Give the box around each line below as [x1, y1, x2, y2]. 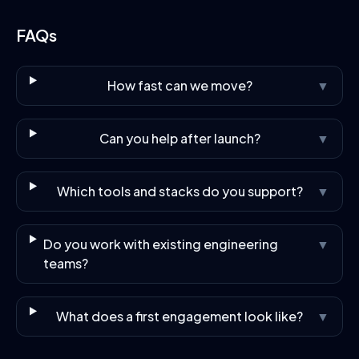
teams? [42, 255, 88, 272]
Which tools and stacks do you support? [56, 183, 303, 200]
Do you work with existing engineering [42, 236, 278, 252]
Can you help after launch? [99, 130, 260, 147]
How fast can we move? [107, 77, 252, 94]
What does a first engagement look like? [56, 308, 304, 325]
